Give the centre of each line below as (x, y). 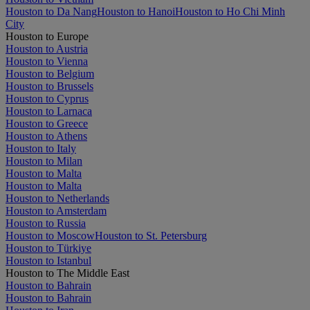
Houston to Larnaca (49, 111)
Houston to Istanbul (48, 260)
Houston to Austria (47, 48)
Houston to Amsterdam (56, 210)
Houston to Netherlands (57, 198)
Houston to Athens (46, 136)
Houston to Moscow (50, 235)
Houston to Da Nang (51, 11)
